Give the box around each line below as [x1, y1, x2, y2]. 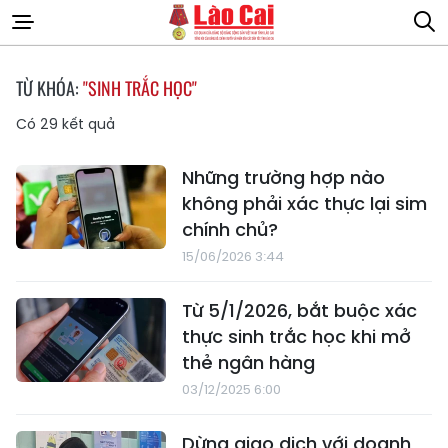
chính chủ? [182, 217, 278, 242]
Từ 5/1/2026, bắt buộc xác [182, 298, 417, 323]
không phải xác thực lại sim [182, 191, 427, 216]
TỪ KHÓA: [16, 75, 83, 101]
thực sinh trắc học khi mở [182, 324, 411, 349]
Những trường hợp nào [182, 165, 385, 190]
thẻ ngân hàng [182, 350, 315, 375]
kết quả [58, 114, 115, 134]
